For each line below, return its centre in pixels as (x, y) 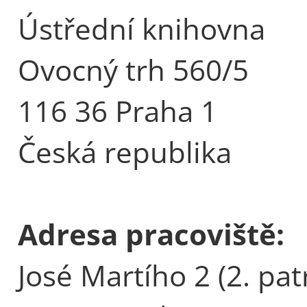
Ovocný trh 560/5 (133, 69)
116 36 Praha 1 (118, 110)
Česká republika (125, 151)
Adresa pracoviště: (151, 234)
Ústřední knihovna (142, 28)
